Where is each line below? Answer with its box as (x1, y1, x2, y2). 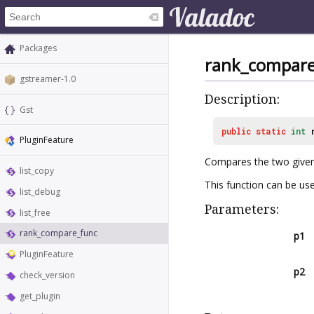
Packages (20, 42, 57, 54)
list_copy (20, 165, 54, 177)
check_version (20, 269, 75, 282)
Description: (205, 92, 280, 107)
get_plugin (20, 289, 60, 302)
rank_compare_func (20, 227, 97, 240)
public (221, 125, 251, 137)
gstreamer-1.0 (20, 72, 76, 85)
